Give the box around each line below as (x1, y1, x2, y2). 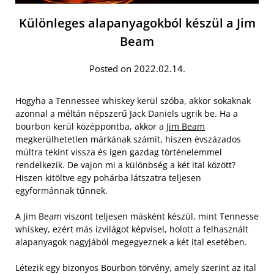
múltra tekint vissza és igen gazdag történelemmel (15, 146, 222, 158)
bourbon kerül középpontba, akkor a (15, 120, 166, 132)
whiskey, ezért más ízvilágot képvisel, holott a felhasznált (15, 223, 248, 235)
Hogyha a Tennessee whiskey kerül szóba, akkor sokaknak (15, 94, 251, 106)
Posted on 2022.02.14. (89, 62, 185, 75)
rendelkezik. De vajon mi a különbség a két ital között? (15, 158, 235, 171)
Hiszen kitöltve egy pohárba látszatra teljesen (15, 171, 201, 183)
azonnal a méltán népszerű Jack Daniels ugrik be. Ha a (15, 107, 238, 119)
